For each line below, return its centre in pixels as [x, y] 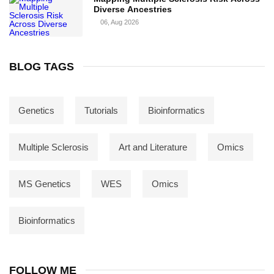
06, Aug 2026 [119, 22]
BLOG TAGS [42, 66]
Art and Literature [153, 147]
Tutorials [101, 110]
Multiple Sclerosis [54, 147]
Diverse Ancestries [132, 9]
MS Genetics [45, 183]
